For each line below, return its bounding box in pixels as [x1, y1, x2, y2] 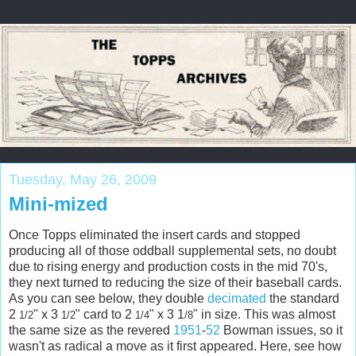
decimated [207, 292, 266, 306]
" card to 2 [75, 308, 135, 322]
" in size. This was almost [193, 308, 335, 322]
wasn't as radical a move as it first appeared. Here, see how [9, 339, 342, 354]
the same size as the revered [9, 323, 173, 338]
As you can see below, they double [9, 292, 207, 306]
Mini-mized [9, 192, 108, 215]
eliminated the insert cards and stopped [76, 228, 300, 242]
